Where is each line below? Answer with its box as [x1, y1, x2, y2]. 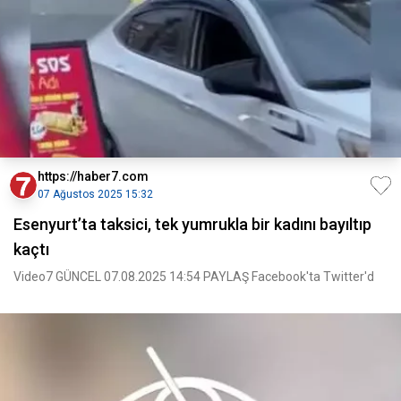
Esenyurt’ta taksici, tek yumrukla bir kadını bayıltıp [13, 215, 371, 234]
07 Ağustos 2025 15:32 [38, 188, 153, 200]
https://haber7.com [38, 169, 149, 183]
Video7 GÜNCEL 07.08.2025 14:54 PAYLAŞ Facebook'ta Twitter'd [13, 269, 374, 284]
